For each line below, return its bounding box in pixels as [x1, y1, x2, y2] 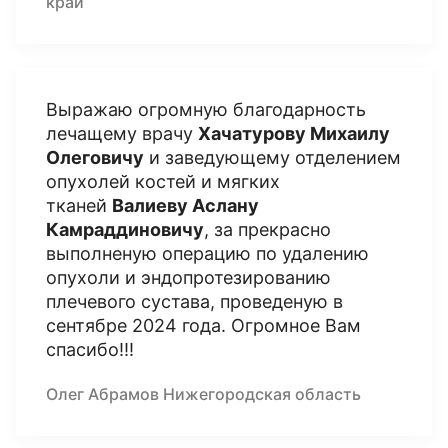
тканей [46, 195, 112, 216]
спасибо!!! [46, 339, 134, 360]
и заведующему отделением [144, 147, 401, 168]
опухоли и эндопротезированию [46, 267, 331, 288]
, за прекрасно [204, 219, 331, 240]
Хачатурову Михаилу [198, 123, 390, 144]
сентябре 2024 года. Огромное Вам [46, 315, 361, 336]
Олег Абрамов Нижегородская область [46, 384, 361, 404]
